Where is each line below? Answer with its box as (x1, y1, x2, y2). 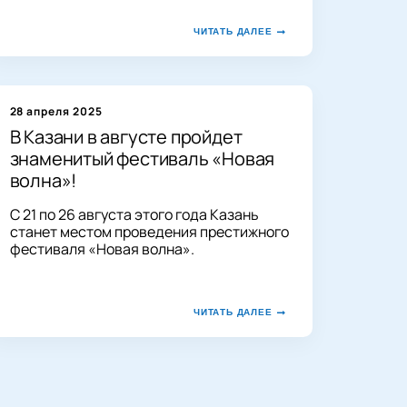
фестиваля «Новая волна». (9, 238, 194, 259)
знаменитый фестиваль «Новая (9, 145, 275, 171)
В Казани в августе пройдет (9, 124, 243, 149)
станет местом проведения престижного (9, 221, 289, 242)
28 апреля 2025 (9, 103, 103, 119)
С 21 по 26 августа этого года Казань (9, 203, 259, 224)
